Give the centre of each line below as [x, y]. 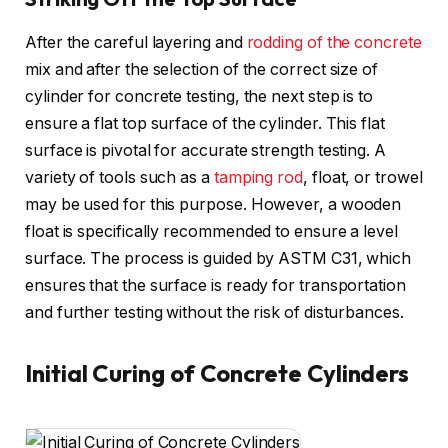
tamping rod [258, 178]
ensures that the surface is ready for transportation [215, 286]
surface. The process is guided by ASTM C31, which [218, 259]
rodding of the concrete [334, 43]
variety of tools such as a [119, 178]
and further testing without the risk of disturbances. [214, 313]
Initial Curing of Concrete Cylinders [217, 373]
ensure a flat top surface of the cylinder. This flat [205, 124]
